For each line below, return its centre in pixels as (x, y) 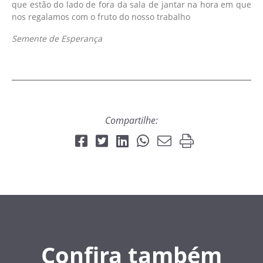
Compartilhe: (131, 121)
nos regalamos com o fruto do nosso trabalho (101, 17)
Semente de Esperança (57, 39)
